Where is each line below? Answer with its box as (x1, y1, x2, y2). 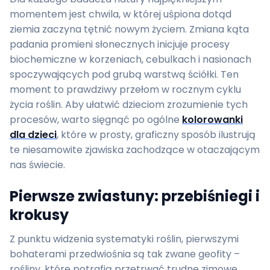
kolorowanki (182, 113, 243, 127)
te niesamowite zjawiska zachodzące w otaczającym (10, 143, 260, 157)
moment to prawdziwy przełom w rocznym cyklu (10, 83, 241, 96)
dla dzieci (10, 128, 57, 142)
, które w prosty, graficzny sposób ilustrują (57, 128, 256, 142)
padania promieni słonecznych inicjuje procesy (10, 37, 230, 51)
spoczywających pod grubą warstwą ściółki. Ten (10, 67, 239, 81)
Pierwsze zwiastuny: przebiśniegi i (10, 186, 260, 206)
